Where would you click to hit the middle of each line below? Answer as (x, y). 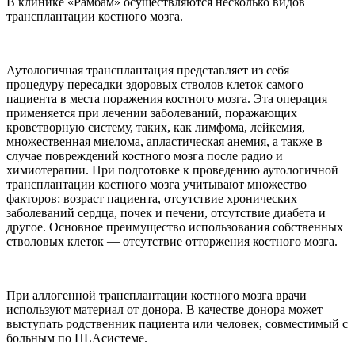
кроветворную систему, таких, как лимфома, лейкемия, (156, 128)
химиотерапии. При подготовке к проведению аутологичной (172, 170)
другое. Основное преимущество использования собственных (175, 227)
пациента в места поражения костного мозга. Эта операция (167, 99)
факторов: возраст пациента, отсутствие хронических (152, 199)
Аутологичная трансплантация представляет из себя (148, 71)
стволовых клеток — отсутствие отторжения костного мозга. (172, 242)
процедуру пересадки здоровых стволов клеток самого (155, 85)
